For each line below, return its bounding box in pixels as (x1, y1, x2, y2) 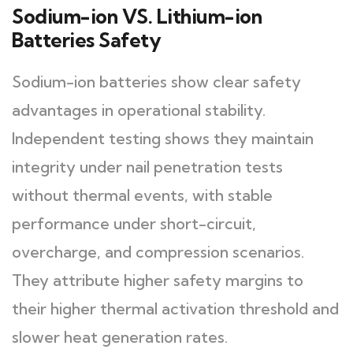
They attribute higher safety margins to (12, 270, 303, 290)
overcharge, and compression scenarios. (12, 242, 304, 262)
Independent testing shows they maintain (12, 128, 314, 148)
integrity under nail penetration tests (12, 157, 283, 176)
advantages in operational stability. (12, 100, 266, 120)
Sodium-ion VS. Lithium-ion (12, 4, 262, 28)
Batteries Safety (12, 28, 161, 52)
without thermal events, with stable (12, 185, 273, 205)
